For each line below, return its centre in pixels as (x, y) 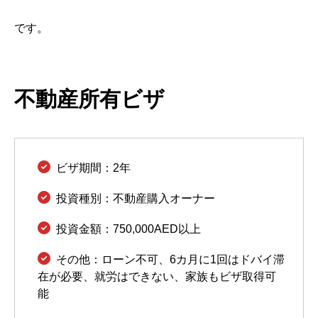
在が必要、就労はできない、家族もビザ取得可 (157, 276)
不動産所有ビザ (89, 99)
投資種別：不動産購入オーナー (136, 198)
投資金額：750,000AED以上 (128, 229)
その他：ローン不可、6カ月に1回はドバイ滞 (170, 259)
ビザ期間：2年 (93, 168)
